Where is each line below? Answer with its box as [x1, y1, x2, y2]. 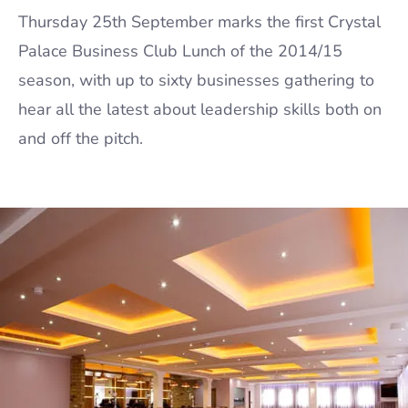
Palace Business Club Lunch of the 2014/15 [18, 40, 342, 62]
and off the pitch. [18, 127, 148, 149]
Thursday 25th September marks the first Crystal [18, 11, 381, 33]
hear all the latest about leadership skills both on [18, 98, 382, 120]
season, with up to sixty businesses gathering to [18, 69, 374, 91]
